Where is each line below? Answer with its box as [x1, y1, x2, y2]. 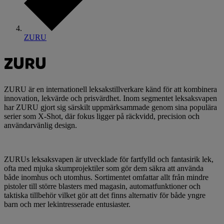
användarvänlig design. [4, 121, 77, 130]
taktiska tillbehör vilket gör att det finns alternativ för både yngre [4, 191, 205, 200]
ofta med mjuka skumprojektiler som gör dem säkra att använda [4, 164, 203, 173]
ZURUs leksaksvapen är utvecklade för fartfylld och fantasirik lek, [4, 155, 213, 164]
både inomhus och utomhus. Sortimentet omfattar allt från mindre [4, 173, 208, 182]
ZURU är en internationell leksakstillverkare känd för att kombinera [4, 85, 217, 94]
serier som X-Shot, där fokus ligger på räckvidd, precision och [4, 112, 199, 121]
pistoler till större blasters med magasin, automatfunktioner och [4, 182, 200, 191]
